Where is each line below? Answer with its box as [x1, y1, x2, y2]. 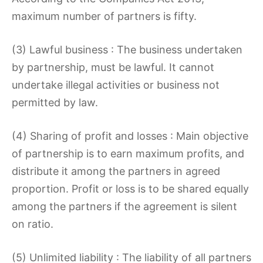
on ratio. [12, 218, 53, 230]
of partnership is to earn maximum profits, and [12, 147, 244, 160]
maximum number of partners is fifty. [12, 10, 197, 22]
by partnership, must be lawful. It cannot [12, 61, 214, 73]
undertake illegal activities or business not [12, 79, 220, 91]
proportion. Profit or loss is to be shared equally [12, 183, 249, 195]
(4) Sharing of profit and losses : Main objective [12, 130, 248, 142]
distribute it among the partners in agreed [12, 165, 220, 177]
